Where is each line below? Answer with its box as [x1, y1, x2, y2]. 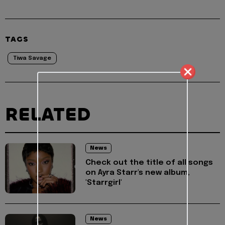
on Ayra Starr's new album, [85, 169, 190, 177]
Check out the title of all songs [85, 159, 213, 167]
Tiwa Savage [13, 55, 51, 62]
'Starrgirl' [85, 179, 122, 187]
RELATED [5, 102, 90, 127]
